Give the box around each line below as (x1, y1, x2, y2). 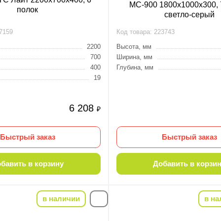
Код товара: (116, 28, 152, 36)
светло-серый (164, 10, 215, 19)
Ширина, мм (116, 53, 152, 61)
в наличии (42, 194, 80, 203)
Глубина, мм (116, 64, 153, 71)
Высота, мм (116, 43, 151, 50)
